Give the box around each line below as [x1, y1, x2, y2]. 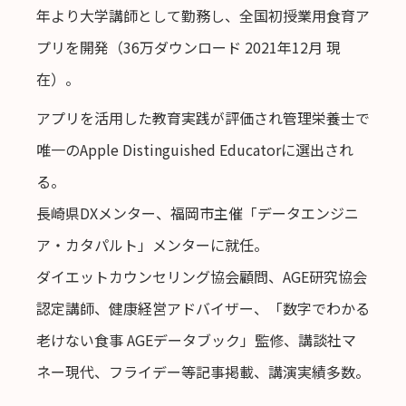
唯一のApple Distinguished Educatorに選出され [36, 139, 353, 161]
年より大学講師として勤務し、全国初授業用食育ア [36, 5, 370, 27]
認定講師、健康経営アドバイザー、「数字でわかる [36, 297, 370, 320]
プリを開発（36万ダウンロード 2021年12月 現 [36, 36, 341, 59]
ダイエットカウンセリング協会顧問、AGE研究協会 [36, 266, 367, 288]
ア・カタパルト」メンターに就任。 [36, 234, 268, 256]
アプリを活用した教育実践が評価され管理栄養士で [36, 107, 370, 130]
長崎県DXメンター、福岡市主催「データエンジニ [36, 202, 359, 225]
